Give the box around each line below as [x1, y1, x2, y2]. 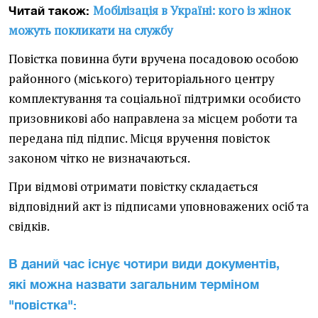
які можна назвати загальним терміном [9, 277, 259, 292]
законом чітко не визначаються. [9, 150, 190, 167]
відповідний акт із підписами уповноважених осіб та [9, 199, 309, 215]
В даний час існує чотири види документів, [9, 256, 280, 272]
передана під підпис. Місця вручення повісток [9, 131, 270, 147]
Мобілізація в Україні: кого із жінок [93, 3, 290, 19]
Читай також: [9, 4, 93, 18]
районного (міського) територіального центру [9, 71, 274, 87]
